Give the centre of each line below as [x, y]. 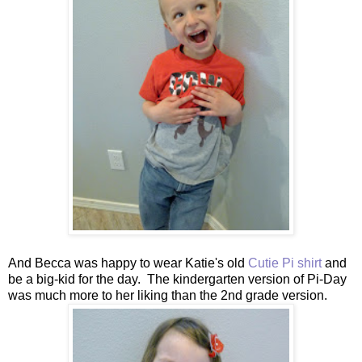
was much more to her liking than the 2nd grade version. [168, 295]
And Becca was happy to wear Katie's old [128, 263]
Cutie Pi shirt [286, 263]
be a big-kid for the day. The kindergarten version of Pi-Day [177, 279]
